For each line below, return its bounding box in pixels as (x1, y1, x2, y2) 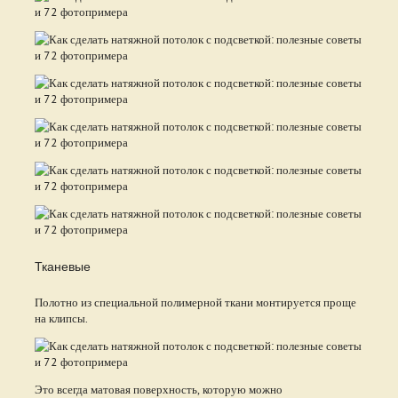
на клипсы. (34, 310, 88, 325)
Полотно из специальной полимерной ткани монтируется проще (34, 294, 359, 309)
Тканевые (34, 255, 91, 275)
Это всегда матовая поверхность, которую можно (34, 381, 283, 396)
